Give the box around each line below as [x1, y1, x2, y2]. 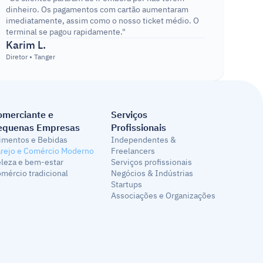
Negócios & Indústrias [111, 167, 194, 180]
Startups [111, 178, 143, 191]
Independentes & [111, 134, 177, 146]
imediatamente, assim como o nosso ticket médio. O [5, 15, 199, 27]
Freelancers [111, 145, 156, 157]
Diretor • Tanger [5, 52, 55, 62]
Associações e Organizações [111, 190, 216, 202]
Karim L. [5, 37, 46, 53]
